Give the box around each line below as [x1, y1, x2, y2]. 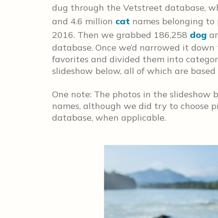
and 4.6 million [52, 16, 115, 27]
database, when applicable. [52, 112, 168, 123]
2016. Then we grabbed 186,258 [52, 29, 190, 40]
